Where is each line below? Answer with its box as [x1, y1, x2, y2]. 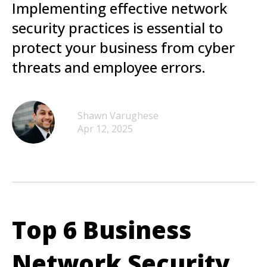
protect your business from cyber [12, 38, 235, 57]
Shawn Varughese [77, 109, 159, 122]
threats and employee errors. [12, 57, 206, 77]
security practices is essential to [12, 18, 223, 38]
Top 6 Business [12, 213, 191, 246]
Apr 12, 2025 [77, 122, 133, 135]
